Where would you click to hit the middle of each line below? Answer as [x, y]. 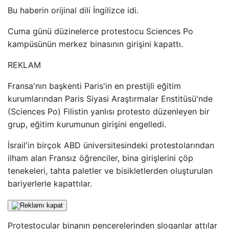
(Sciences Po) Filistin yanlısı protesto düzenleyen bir [109, 111]
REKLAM [24, 65]
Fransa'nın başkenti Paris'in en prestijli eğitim [94, 86]
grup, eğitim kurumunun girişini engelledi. [87, 124]
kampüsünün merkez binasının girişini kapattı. [95, 44]
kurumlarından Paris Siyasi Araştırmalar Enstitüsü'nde [110, 99]
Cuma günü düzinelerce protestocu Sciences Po [100, 31]
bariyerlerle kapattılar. [50, 184]
